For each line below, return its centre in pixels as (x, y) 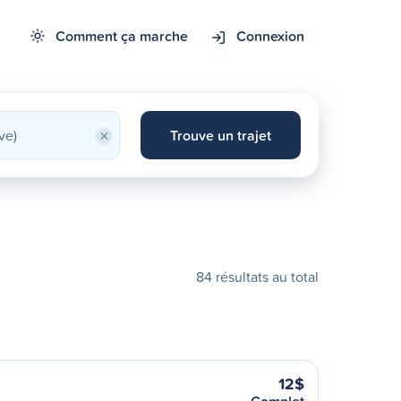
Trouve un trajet (220, 135)
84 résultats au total (257, 277)
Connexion (270, 36)
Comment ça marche (122, 36)
